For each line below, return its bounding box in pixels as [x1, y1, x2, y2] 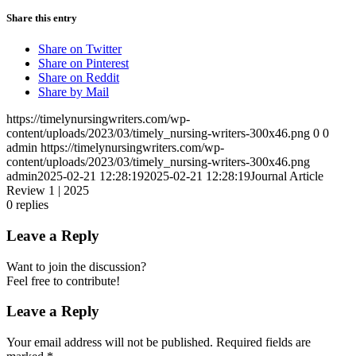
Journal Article [250, 169, 323, 184]
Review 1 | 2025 [6, 184, 89, 198]
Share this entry [6, 11, 77, 24]
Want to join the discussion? [6, 259, 146, 273]
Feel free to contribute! [6, 273, 120, 288]
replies [16, 198, 48, 212]
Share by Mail [38, 85, 109, 99]
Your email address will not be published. [6, 335, 213, 350]
